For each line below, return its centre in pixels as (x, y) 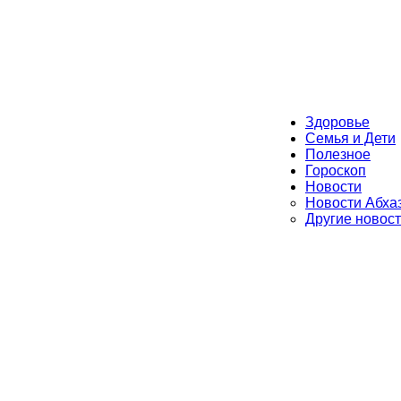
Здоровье (337, 123)
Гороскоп (336, 171)
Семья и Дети (350, 139)
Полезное (338, 155)
